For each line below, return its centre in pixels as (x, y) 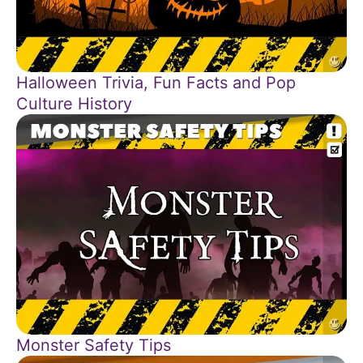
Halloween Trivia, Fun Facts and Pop (156, 82)
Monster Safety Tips (94, 345)
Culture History (74, 103)
